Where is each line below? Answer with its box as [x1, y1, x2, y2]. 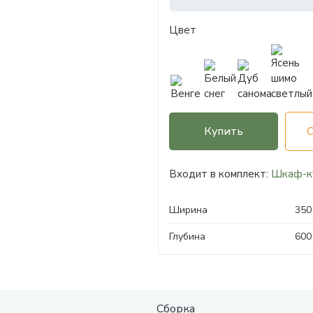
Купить [204, 124, 244, 139]
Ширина [169, 203, 208, 217]
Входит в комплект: [169, 167, 272, 181]
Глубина [169, 230, 206, 243]
